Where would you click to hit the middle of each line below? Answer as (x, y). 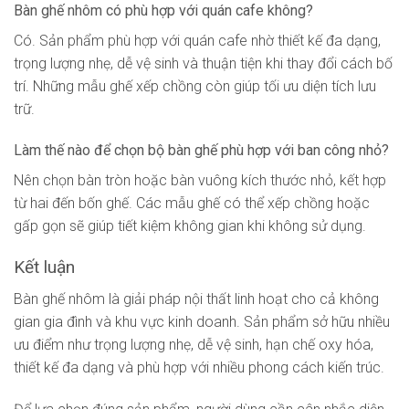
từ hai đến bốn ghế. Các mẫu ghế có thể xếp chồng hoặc (192, 204)
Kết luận (44, 267)
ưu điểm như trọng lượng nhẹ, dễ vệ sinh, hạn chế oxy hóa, (194, 344)
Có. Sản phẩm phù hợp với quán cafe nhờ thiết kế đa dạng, (197, 40)
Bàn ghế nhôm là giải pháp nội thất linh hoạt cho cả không (196, 299)
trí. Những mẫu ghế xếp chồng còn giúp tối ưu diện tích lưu (195, 86)
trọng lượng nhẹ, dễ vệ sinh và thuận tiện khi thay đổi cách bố (203, 63)
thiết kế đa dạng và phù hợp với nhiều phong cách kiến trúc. (199, 367)
